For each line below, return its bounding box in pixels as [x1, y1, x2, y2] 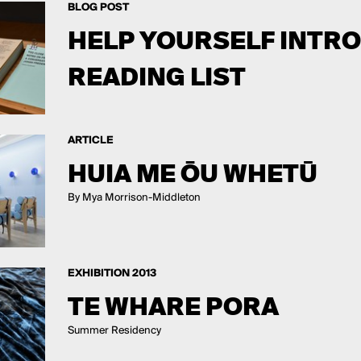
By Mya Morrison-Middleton [67, 191, 201, 204]
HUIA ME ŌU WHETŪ [67, 157, 317, 189]
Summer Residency [67, 324, 161, 337]
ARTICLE [67, 134, 114, 147]
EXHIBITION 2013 [67, 267, 156, 280]
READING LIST [67, 60, 246, 93]
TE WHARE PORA [67, 290, 279, 322]
